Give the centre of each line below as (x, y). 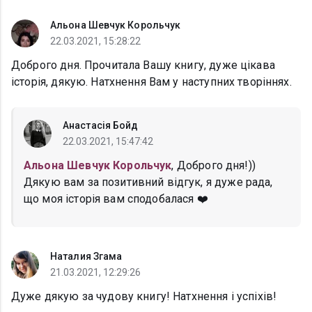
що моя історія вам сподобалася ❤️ (116, 199)
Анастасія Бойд (101, 126)
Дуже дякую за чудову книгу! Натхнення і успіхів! (144, 297)
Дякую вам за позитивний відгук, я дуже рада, (148, 182)
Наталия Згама (86, 257)
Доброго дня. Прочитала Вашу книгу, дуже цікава (143, 65)
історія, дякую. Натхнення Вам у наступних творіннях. (151, 82)
